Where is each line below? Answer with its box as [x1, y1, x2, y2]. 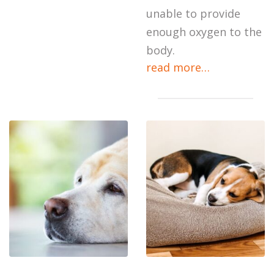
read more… [146, 60, 210, 75]
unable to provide [146, 6, 240, 21]
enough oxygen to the [146, 24, 262, 39]
